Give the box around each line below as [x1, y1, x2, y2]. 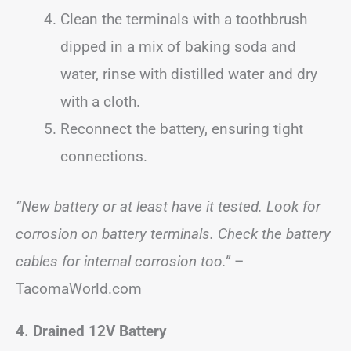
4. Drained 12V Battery [16, 321, 167, 340]
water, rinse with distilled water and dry [60, 65, 317, 83]
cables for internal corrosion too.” [16, 251, 230, 270]
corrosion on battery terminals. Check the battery [16, 224, 331, 243]
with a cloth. [60, 92, 140, 110]
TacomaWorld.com [16, 279, 142, 298]
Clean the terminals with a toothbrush [60, 10, 307, 28]
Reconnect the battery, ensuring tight [60, 120, 303, 138]
